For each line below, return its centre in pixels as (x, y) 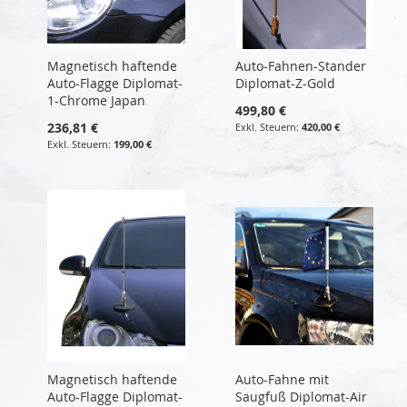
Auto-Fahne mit (282, 379)
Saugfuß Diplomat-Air (301, 396)
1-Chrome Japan (96, 100)
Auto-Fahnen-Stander (300, 65)
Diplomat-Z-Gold (285, 83)
